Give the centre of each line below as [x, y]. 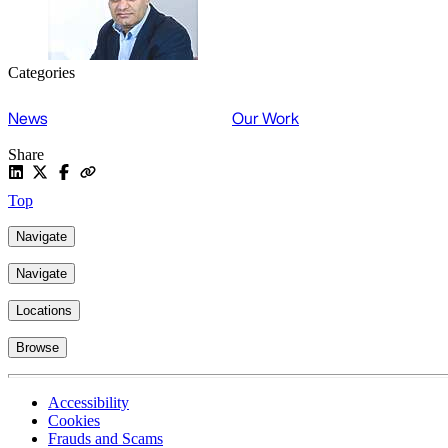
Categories [41, 73]
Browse [37, 348]
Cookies [74, 421]
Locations [44, 311]
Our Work [265, 118]
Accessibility [88, 403]
